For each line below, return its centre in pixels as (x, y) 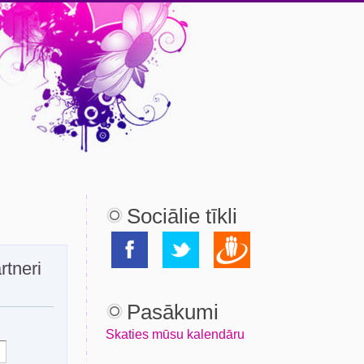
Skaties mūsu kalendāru (175, 334)
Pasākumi (173, 312)
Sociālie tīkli (182, 216)
